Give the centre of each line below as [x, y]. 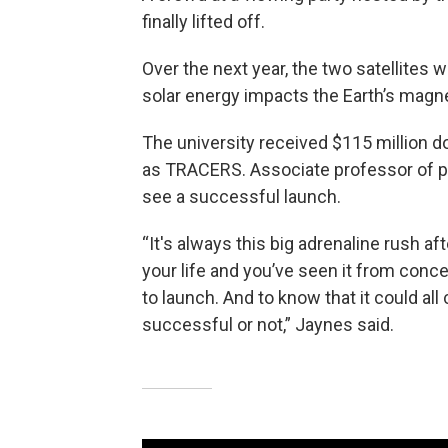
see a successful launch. [241, 196]
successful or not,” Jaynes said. [268, 324]
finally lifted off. [203, 21]
